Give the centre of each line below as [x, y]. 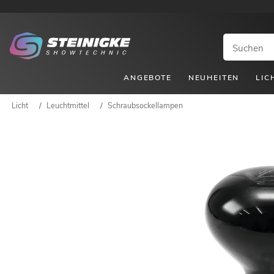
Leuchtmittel [68, 105]
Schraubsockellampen [145, 105]
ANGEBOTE [148, 77]
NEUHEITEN [214, 77]
